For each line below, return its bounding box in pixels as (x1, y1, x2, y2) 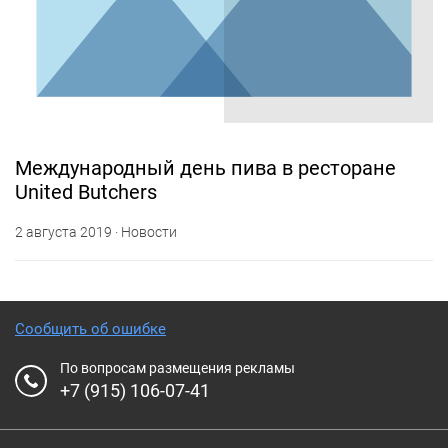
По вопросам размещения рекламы (60, 360, 295, 376)
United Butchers (15, 180, 157, 204)
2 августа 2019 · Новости (15, 224, 177, 240)
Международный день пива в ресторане (15, 156, 396, 180)
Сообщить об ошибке (15, 320, 166, 338)
